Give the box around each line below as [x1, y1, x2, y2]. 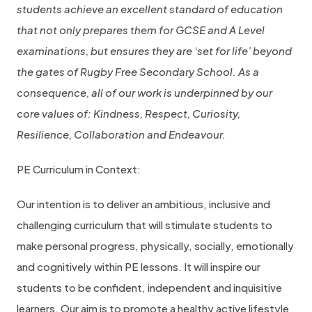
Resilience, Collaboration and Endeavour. [17, 127, 226, 141]
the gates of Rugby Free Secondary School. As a [17, 65, 259, 78]
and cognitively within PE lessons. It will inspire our [17, 260, 260, 273]
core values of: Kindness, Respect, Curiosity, [17, 107, 240, 120]
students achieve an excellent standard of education [17, 2, 283, 15]
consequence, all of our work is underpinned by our [17, 86, 272, 99]
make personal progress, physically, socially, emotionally [17, 239, 294, 252]
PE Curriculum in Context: [17, 162, 141, 175]
